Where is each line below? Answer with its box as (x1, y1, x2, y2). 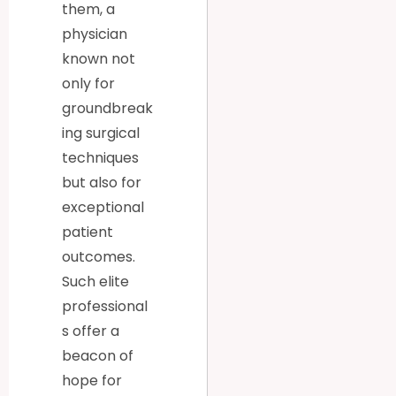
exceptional (62, 196, 144, 217)
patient (62, 221, 113, 242)
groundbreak (62, 97, 153, 118)
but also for (62, 171, 141, 193)
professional (62, 295, 148, 316)
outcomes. (62, 246, 135, 267)
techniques (62, 147, 139, 168)
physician (62, 23, 127, 44)
